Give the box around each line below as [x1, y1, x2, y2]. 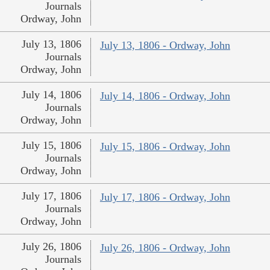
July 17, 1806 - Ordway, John [99, 191, 230, 204]
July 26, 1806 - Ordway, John [99, 242, 230, 254]
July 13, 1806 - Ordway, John [99, 39, 230, 52]
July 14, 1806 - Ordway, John [99, 90, 230, 102]
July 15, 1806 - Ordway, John [99, 140, 230, 153]
